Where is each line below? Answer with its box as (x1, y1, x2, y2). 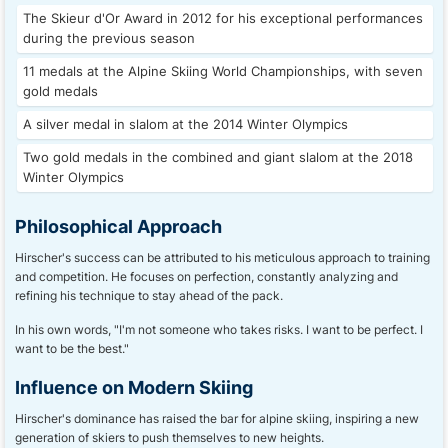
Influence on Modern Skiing (15, 376, 253, 398)
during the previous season (23, 31, 195, 46)
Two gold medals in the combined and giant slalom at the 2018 (23, 150, 413, 165)
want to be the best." (15, 341, 129, 356)
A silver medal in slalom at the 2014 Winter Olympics (23, 117, 348, 132)
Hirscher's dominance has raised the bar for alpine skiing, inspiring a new (15, 411, 419, 426)
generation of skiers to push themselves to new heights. (15, 430, 324, 445)
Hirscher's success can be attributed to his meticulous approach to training (15, 250, 430, 265)
